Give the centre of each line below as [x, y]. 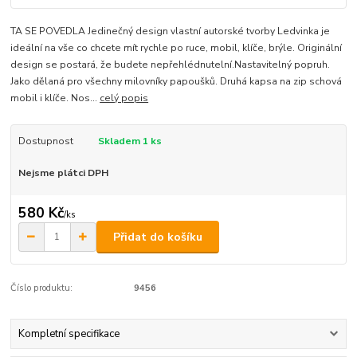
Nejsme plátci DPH [63, 173]
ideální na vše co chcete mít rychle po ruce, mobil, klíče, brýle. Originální [177, 47]
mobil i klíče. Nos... [55, 98]
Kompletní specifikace [69, 334]
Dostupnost [45, 141]
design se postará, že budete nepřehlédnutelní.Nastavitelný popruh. [171, 64]
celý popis [124, 98]
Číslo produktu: [42, 288]
